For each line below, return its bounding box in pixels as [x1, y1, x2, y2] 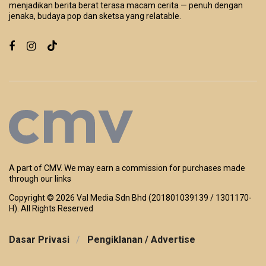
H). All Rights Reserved [9, 204, 93, 214]
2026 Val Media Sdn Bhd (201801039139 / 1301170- [56, 193, 252, 203]
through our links [9, 174, 71, 184]
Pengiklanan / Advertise [87, 234, 196, 246]
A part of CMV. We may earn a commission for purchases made [9, 163, 245, 173]
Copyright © [9, 193, 56, 203]
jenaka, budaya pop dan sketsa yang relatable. [9, 11, 181, 21]
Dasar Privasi [9, 234, 69, 246]
